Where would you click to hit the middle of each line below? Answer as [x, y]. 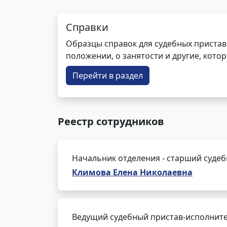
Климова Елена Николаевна [132, 172]
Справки [87, 27]
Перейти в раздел [108, 75]
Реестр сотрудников [111, 121]
